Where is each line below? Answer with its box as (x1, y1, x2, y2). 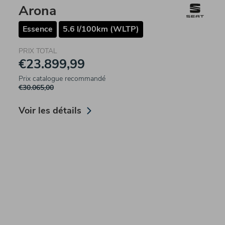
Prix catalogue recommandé (18, 74, 105, 84)
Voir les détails (18, 104, 81, 117)
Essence (22, 24, 53, 35)
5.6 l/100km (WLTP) (62, 24, 139, 35)
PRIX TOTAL (18, 46, 57, 56)
